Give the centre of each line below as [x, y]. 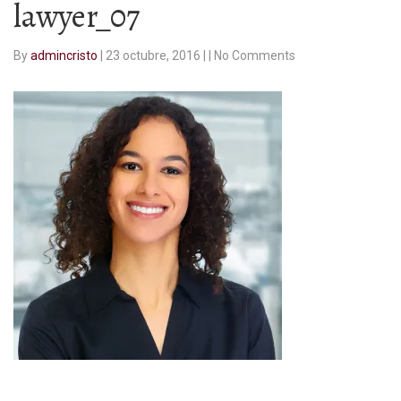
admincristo [65, 56]
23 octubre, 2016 [154, 56]
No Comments [255, 56]
